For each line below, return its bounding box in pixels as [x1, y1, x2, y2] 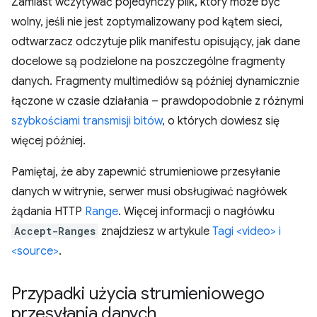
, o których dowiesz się [162, 114, 279, 128]
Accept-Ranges [14, 224, 96, 238]
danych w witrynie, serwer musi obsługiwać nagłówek [11, 185, 287, 199]
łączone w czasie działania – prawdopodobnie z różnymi [11, 94, 304, 108]
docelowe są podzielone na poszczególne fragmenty [11, 54, 285, 69]
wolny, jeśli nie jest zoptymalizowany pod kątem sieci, [11, 15, 282, 29]
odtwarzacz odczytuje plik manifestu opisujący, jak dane [11, 35, 300, 49]
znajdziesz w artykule [98, 224, 212, 238]
